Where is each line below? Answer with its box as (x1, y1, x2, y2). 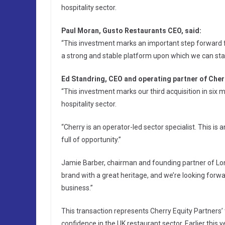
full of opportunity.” (61, 136, 121, 144)
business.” (61, 184, 93, 192)
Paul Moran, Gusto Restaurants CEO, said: (61, 27, 201, 35)
